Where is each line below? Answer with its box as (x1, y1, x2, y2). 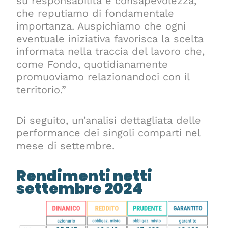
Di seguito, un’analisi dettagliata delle (16, 113, 202, 126)
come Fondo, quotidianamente (16, 58, 168, 70)
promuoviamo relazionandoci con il (16, 70, 190, 83)
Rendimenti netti (16, 165, 153, 187)
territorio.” (16, 83, 67, 96)
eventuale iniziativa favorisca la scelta (16, 32, 204, 45)
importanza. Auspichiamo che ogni (16, 19, 186, 32)
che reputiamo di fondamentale (16, 7, 175, 19)
